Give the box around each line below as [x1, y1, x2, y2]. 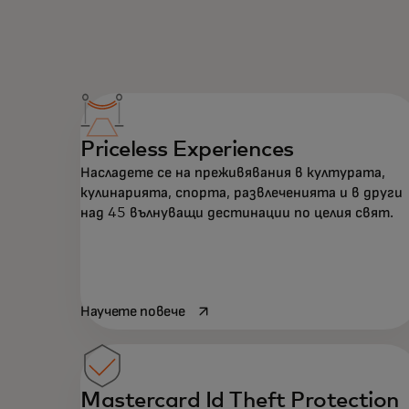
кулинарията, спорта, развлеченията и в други [80, 185, 403, 201]
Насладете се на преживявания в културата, [80, 165, 385, 181]
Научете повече [80, 303, 185, 319]
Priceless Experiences [80, 139, 294, 162]
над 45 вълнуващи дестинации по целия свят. [80, 205, 393, 221]
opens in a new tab [184, 302, 312, 318]
